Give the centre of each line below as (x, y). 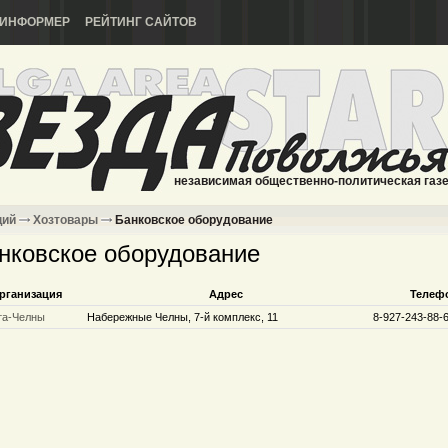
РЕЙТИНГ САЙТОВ (141, 22)
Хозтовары (65, 220)
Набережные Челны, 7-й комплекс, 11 (182, 317)
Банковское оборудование (192, 220)
